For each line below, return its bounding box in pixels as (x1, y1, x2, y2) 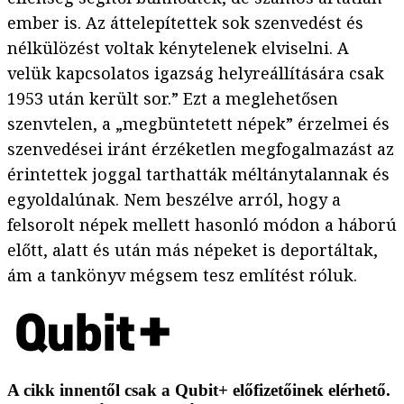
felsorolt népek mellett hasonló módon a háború (7, 214, 397, 236)
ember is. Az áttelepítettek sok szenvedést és (7, 12, 363, 34)
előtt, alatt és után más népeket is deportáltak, (7, 239, 378, 262)
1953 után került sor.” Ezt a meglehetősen (7, 87, 338, 110)
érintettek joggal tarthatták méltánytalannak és (7, 163, 390, 186)
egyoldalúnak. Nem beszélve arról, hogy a (7, 188, 341, 211)
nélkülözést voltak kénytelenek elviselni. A (7, 37, 349, 60)
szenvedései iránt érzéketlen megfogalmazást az (7, 138, 394, 161)
